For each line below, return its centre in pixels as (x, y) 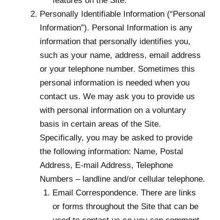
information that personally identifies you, (115, 42)
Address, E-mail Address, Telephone (106, 165)
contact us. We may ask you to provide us (117, 97)
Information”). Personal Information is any (116, 28)
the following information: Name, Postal (111, 152)
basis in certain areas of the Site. (100, 124)
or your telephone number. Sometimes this (117, 69)
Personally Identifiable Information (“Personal (123, 14)
